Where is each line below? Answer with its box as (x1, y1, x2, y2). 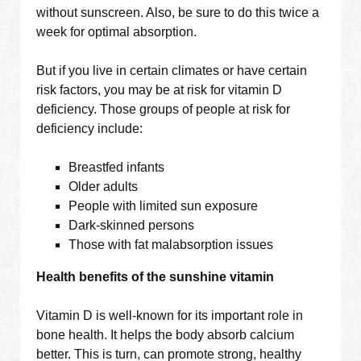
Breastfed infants (68, 160, 165, 175)
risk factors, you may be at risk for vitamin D (36, 83, 283, 98)
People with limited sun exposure (68, 199, 259, 214)
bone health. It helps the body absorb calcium (36, 328, 295, 342)
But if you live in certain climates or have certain (36, 64, 308, 78)
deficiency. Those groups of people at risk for (36, 102, 291, 117)
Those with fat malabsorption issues (68, 238, 274, 252)
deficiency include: (36, 122, 143, 136)
